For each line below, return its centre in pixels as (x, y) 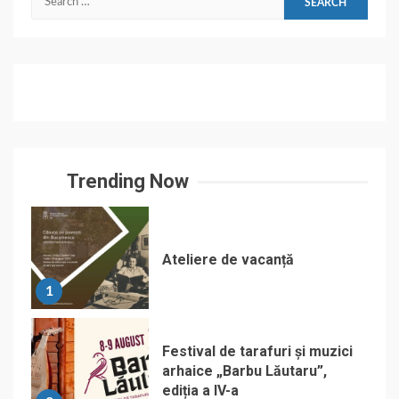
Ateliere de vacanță (228, 260)
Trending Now (128, 181)
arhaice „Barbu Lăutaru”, (245, 371)
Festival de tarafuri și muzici (258, 351)
